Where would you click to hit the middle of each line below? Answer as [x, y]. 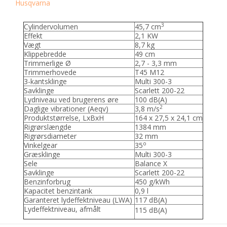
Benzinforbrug [47, 181]
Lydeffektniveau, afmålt [63, 209]
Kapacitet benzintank [58, 191]
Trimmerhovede [50, 72]
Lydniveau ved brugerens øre [71, 99]
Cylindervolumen [51, 26]
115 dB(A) [151, 210]
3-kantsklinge [46, 81]
